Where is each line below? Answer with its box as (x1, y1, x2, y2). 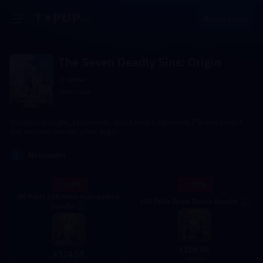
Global (68, 76, 86, 83)
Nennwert (28, 150, 66, 160)
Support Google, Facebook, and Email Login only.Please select (9, 117, 242, 127)
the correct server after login (9, 126, 119, 137)
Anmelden (203, 13, 248, 25)
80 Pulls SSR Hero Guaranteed (18, 191, 119, 201)
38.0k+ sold (58, 88, 90, 96)
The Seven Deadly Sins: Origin (58, 54, 221, 70)
